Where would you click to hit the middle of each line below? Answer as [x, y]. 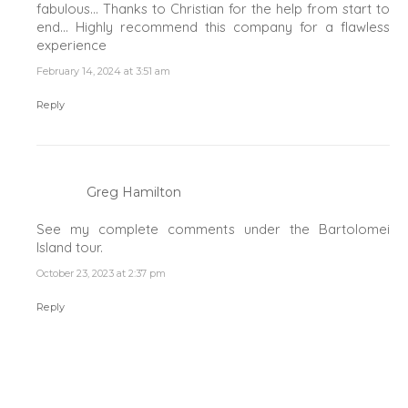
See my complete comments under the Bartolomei [213, 229]
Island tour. [70, 247]
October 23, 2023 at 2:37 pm [102, 273]
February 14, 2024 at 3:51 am [104, 71]
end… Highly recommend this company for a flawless [213, 26]
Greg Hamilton [134, 192]
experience [72, 45]
